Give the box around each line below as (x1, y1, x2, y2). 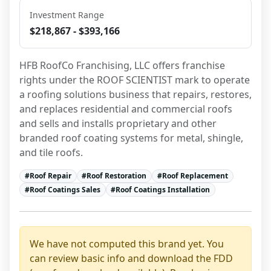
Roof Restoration (87, 171, 147, 181)
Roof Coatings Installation (116, 184, 211, 195)
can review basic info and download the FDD (30, 251, 233, 265)
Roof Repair (29, 171, 71, 181)
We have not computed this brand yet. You (30, 237, 224, 250)
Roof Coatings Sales (29, 184, 100, 195)
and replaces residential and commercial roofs (19, 102, 232, 116)
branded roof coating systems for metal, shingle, (19, 131, 243, 145)
